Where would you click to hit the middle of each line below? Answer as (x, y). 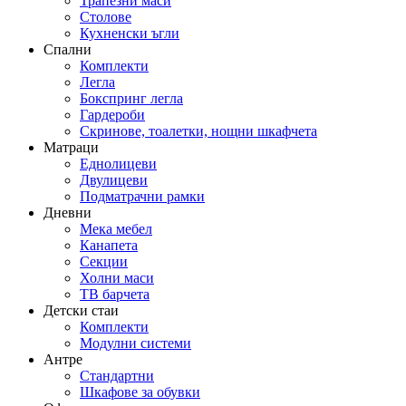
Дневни (68, 213)
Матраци (71, 148)
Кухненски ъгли (130, 34)
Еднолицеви (118, 164)
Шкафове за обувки (140, 392)
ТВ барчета (115, 295)
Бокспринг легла (131, 99)
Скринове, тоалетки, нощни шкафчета (198, 131)
